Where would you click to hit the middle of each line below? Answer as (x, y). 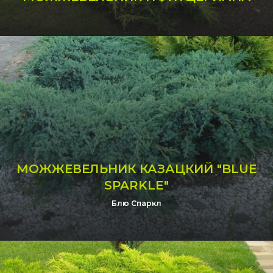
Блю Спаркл (136, 203)
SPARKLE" (136, 185)
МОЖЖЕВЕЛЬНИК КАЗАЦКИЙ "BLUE (136, 169)
